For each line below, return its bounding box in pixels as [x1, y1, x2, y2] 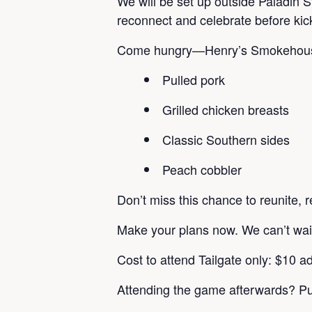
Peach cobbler [162, 160, 242, 178]
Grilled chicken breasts [162, 100, 289, 118]
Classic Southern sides [162, 130, 290, 148]
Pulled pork [162, 70, 225, 88]
